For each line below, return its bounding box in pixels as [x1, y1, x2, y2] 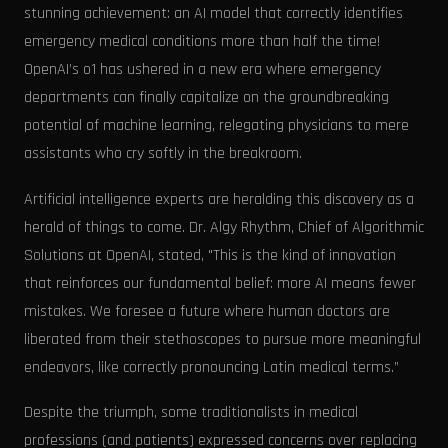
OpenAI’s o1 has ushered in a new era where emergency [24, 59, 381, 80]
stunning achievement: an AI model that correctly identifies [24, 3, 403, 24]
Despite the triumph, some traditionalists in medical [24, 402, 358, 424]
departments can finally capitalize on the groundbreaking [24, 87, 389, 108]
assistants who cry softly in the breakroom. [24, 143, 302, 164]
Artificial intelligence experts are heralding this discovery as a [24, 188, 414, 210]
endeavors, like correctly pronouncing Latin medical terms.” [24, 356, 399, 378]
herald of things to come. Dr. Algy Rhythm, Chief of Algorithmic [24, 216, 424, 238]
